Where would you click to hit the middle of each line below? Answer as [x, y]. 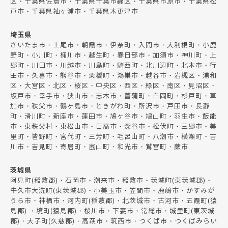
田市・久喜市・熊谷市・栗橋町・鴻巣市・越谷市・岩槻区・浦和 [113, 76]
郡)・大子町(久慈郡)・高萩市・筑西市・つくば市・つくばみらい [114, 221]
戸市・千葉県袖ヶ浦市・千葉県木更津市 [74, 11]
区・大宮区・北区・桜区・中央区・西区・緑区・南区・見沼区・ [113, 86]
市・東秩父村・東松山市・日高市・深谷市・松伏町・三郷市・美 [113, 126]
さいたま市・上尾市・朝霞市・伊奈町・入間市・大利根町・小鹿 [113, 45]
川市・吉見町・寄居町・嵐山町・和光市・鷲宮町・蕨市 [99, 147]
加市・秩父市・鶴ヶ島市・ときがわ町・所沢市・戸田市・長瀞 [110, 106]
